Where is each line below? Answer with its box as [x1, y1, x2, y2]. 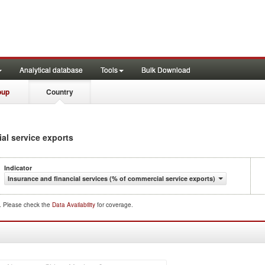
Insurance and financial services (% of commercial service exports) [8, 174, 215, 183]
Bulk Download [141, 64, 190, 75]
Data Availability [52, 201, 97, 209]
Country [46, 86, 73, 97]
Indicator [4, 163, 32, 172]
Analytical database [20, 64, 83, 75]
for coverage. [97, 201, 133, 209]
